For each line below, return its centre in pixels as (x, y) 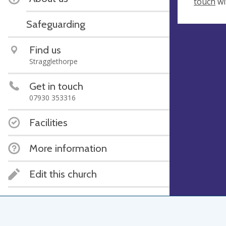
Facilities (48, 122)
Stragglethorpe (53, 61)
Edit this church (63, 174)
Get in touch (56, 86)
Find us (45, 50)
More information (68, 148)
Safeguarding (56, 24)
